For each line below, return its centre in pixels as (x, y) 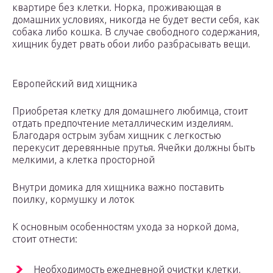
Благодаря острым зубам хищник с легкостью (117, 136)
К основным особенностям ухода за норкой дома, (126, 227)
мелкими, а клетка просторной (83, 160)
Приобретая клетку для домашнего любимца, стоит (130, 111)
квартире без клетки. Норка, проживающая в (117, 8)
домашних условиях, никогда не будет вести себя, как (136, 20)
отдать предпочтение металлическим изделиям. (123, 123)
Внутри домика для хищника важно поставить (118, 187)
